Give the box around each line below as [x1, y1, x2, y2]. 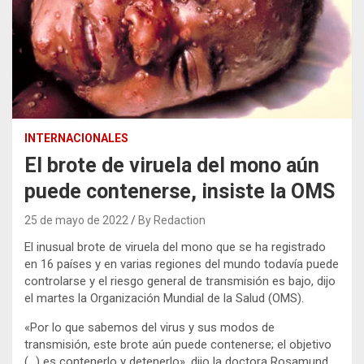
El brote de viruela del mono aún [24, 153, 319, 177]
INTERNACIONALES [24, 131, 128, 145]
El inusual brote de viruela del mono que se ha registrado [24, 239, 326, 254]
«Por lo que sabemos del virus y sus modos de [24, 319, 275, 335]
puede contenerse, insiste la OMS [24, 179, 335, 203]
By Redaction [138, 213, 206, 227]
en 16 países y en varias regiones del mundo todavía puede [24, 256, 339, 271]
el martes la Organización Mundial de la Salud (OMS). [24, 290, 304, 305]
